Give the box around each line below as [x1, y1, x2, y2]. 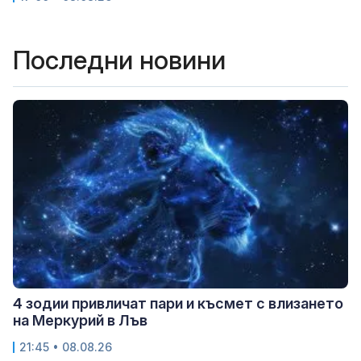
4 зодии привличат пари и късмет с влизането [13, 294, 343, 312]
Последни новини [13, 44, 226, 77]
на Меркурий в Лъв [13, 311, 147, 329]
